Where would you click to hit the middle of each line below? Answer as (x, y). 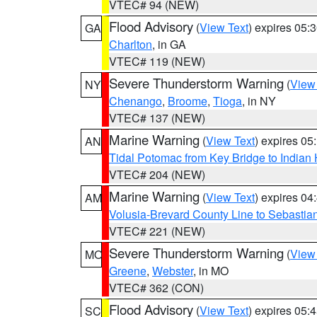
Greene (128, 271)
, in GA (169, 44)
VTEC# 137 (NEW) (157, 118)
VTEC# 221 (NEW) (157, 231)
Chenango (136, 101)
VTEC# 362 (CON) (156, 288)
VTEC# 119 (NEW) (157, 61)
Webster (173, 271)
